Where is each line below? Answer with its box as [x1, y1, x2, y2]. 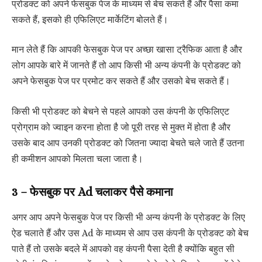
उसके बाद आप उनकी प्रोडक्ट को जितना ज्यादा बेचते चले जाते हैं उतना [12, 137, 244, 149]
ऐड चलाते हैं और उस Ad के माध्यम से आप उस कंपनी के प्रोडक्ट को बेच [12, 227, 249, 239]
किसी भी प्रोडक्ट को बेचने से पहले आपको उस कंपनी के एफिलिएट [12, 106, 229, 117]
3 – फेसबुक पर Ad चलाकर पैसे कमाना [12, 185, 173, 199]
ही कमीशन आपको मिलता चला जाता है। [12, 153, 143, 164]
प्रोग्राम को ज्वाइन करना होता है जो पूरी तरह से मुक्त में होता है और [12, 122, 230, 133]
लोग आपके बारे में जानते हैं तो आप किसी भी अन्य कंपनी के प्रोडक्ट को [12, 60, 241, 71]
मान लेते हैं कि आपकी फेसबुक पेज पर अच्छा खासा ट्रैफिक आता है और [12, 44, 242, 56]
